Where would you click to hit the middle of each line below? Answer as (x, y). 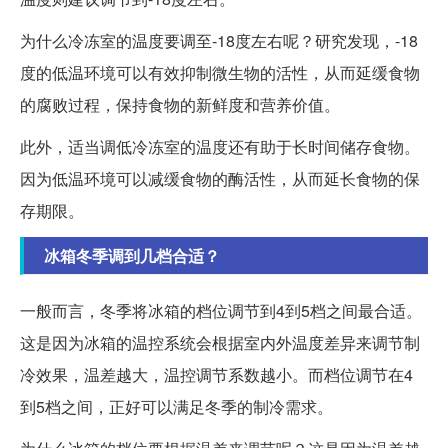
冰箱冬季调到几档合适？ (132, 255)
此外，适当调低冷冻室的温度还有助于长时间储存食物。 (220, 146)
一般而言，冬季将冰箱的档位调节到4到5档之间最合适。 (221, 310)
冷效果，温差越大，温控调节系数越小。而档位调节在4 (216, 374)
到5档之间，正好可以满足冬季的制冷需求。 (176, 406)
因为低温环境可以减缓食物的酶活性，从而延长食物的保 (220, 178)
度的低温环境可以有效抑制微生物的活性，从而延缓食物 (220, 72)
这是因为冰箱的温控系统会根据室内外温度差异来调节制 (220, 342)
